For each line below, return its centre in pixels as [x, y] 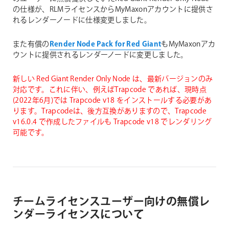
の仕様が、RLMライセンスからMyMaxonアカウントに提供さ [113, 10]
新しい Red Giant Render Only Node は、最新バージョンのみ [113, 79]
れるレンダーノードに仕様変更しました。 [82, 21]
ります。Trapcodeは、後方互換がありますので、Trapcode [110, 112]
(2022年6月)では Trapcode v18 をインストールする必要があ [112, 101]
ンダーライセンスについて [79, 215]
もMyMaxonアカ [188, 45]
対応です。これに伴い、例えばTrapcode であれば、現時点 [110, 90]
